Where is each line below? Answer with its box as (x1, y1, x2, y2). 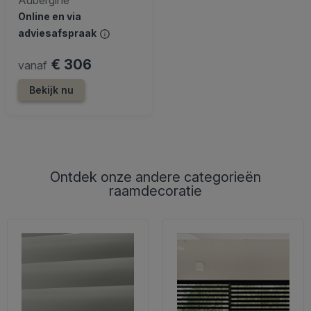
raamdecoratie (109, 182, 202, 199)
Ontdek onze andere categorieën (50, 168, 261, 185)
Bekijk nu (29, 83, 74, 96)
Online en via (18, 10, 81, 22)
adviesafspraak (18, 26, 99, 39)
